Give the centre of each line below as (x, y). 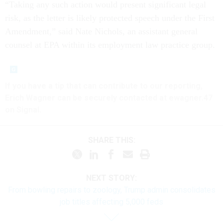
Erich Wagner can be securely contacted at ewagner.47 (109, 98)
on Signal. (23, 110)
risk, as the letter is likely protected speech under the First (110, 18)
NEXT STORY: (111, 178)
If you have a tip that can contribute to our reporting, (104, 86)
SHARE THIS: (114, 140)
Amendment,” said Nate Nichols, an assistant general (101, 32)
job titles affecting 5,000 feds (111, 202)
